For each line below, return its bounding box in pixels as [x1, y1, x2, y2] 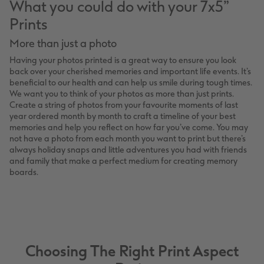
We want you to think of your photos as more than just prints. [9, 89, 234, 100]
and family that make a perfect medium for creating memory [9, 156, 237, 167]
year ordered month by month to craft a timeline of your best [9, 111, 236, 122]
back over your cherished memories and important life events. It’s [9, 67, 251, 77]
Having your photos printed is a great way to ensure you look [9, 55, 236, 66]
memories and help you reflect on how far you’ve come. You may [9, 123, 248, 133]
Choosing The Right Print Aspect [25, 242, 239, 260]
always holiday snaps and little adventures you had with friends [9, 145, 247, 156]
